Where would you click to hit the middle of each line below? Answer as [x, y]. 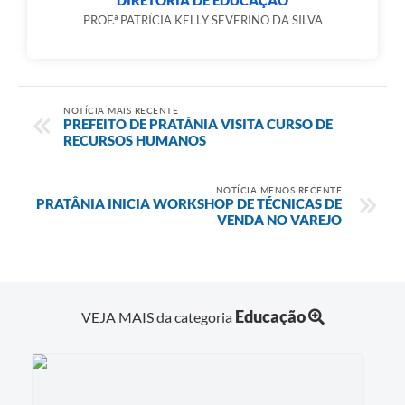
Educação [270, 317]
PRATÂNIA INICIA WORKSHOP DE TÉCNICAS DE [189, 204]
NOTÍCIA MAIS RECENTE [121, 111]
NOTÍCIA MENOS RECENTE [278, 190]
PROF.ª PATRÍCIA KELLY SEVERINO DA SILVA [202, 19]
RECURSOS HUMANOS [135, 141]
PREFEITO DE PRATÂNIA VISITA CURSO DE [198, 124]
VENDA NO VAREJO [279, 220]
